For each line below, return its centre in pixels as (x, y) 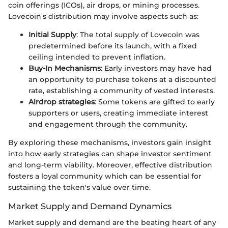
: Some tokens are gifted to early (155, 102)
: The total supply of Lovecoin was (138, 34)
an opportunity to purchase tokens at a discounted (122, 79)
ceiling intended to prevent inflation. (97, 57)
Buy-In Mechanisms (65, 68)
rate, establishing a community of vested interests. (122, 90)
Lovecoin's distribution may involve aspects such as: (103, 16)
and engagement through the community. (108, 124)
